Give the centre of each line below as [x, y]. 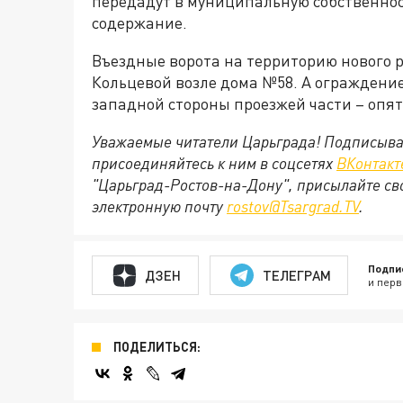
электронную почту [159, 206]
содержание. [139, 22]
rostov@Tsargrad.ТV [293, 206]
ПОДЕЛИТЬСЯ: [157, 347]
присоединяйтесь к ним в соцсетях [214, 163]
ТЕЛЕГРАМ [296, 275]
